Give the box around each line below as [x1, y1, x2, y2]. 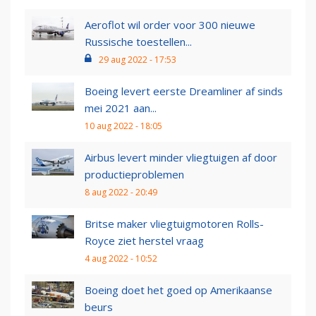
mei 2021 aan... [85, 101, 157, 116]
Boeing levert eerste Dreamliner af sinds [85, 84, 283, 99]
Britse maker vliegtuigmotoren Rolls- [85, 217, 264, 231]
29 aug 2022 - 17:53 [99, 54, 176, 66]
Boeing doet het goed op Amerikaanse [85, 283, 272, 298]
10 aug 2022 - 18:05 [85, 120, 162, 133]
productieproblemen [85, 167, 184, 182]
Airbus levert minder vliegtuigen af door [85, 150, 277, 165]
